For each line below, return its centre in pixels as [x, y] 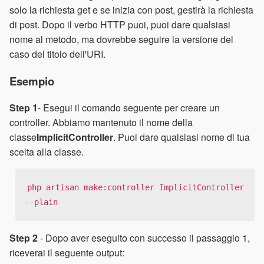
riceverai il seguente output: [67, 252]
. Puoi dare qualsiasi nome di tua [181, 137]
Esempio [32, 81]
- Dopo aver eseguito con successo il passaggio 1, [144, 237]
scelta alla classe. [47, 152]
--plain [41, 202]
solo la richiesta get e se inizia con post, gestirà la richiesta [131, 9]
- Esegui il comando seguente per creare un [129, 108]
